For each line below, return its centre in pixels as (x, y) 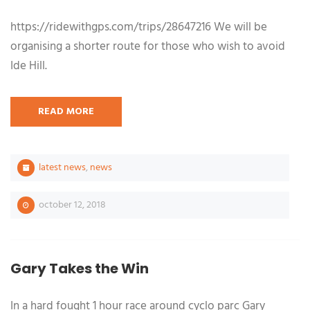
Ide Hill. (29, 66)
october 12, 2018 (71, 205)
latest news (62, 168)
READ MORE (66, 112)
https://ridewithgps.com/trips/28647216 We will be (139, 27)
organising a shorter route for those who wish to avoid (148, 47)
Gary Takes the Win (80, 268)
